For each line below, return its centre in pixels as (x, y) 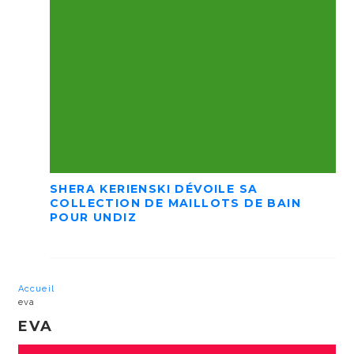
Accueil (36, 288)
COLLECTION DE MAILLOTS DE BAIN (175, 203)
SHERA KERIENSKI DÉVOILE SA (154, 189)
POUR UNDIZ (94, 218)
